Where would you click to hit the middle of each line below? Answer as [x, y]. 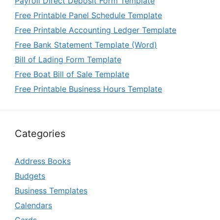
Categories [40, 134]
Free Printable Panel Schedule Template [88, 15]
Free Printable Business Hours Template [88, 89]
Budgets [30, 176]
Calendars [33, 206]
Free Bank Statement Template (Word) [86, 45]
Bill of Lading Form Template [68, 60]
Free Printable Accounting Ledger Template [96, 30]
